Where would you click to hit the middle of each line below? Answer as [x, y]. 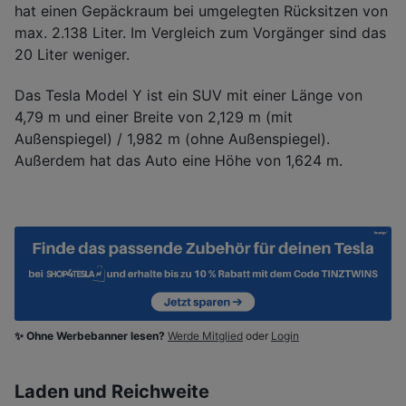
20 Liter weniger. [72, 54]
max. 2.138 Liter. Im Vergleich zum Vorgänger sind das [200, 32]
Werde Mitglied [205, 335]
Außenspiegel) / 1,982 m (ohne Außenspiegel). [172, 138]
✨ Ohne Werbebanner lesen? [91, 335]
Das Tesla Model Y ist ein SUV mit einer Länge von [188, 95]
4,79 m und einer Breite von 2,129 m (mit [154, 116]
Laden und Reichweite [112, 391]
